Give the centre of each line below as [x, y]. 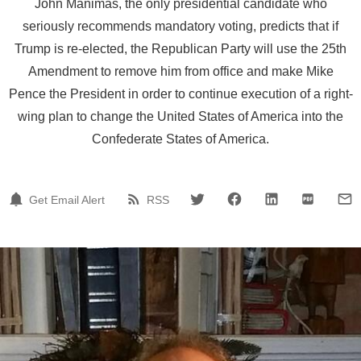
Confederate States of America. [180, 139]
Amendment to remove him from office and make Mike [180, 71]
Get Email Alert [67, 199]
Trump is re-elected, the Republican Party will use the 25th [180, 49]
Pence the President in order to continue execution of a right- [180, 94]
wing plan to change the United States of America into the [180, 116]
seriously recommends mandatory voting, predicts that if [180, 26]
